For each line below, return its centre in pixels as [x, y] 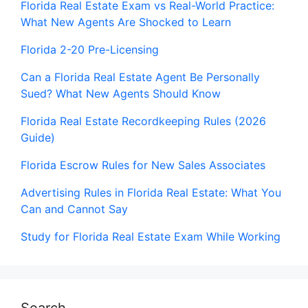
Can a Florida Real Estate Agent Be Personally [140, 77]
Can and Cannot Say [74, 209]
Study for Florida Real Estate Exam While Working [151, 236]
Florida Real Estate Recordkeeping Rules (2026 [143, 121]
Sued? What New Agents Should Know [121, 93]
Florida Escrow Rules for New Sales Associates [143, 165]
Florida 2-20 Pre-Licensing [90, 49]
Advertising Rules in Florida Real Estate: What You [151, 192]
